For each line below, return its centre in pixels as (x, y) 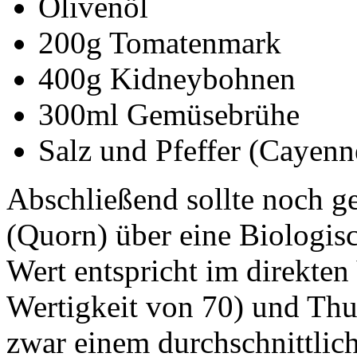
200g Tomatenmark (160, 42)
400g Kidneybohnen (167, 78)
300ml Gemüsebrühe (169, 114)
